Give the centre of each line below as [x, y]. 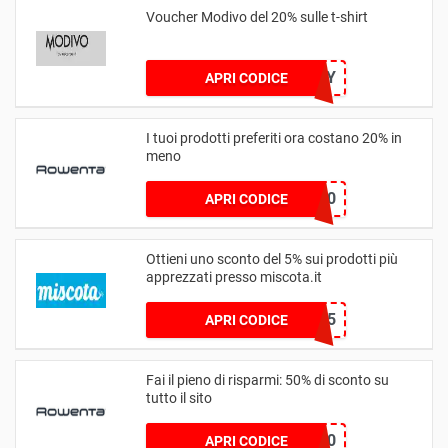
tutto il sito [179, 397]
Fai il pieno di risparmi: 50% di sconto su [267, 379]
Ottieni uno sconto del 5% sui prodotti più [272, 258]
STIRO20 [304, 198]
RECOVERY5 [292, 319]
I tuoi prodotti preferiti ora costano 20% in [274, 137]
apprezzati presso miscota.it [234, 276]
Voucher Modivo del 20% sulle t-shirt [257, 16]
